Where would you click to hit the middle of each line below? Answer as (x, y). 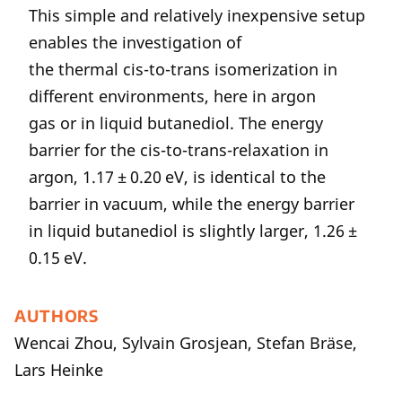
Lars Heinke (59, 370)
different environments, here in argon (172, 96)
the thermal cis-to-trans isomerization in (183, 69)
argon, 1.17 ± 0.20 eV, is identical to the (177, 177)
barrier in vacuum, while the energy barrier (192, 204)
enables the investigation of (135, 42)
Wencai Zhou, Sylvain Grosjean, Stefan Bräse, (186, 343)
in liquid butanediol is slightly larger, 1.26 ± (195, 231)
